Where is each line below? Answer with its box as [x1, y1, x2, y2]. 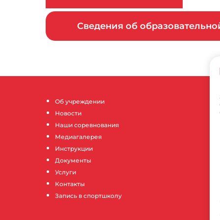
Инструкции [55, 144, 93, 152]
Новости [55, 109, 82, 117]
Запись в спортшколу [55, 192, 122, 199]
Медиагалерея [55, 133, 102, 140]
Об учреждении [55, 97, 105, 105]
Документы [55, 156, 91, 164]
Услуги [55, 168, 76, 176]
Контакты [55, 180, 85, 188]
